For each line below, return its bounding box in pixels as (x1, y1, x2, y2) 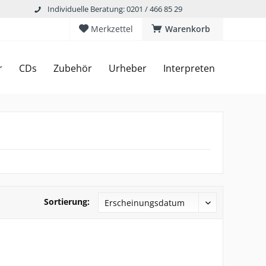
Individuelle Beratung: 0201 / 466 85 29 (47, 3, 182, 14)
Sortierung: (44, 196, 90, 207)
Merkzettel (91, 23, 133, 34)
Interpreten (163, 62, 215, 75)
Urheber (109, 62, 147, 75)
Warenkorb (165, 23, 210, 34)
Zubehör (53, 62, 92, 75)
